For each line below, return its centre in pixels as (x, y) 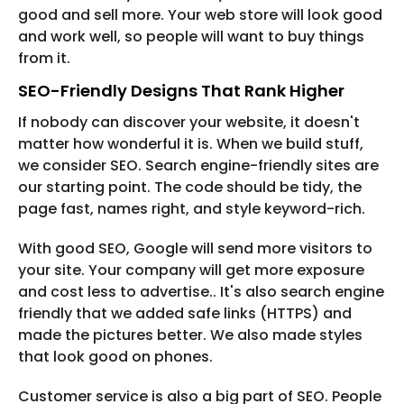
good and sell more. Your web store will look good (200, 15)
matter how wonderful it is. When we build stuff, (191, 144)
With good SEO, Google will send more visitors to (195, 249)
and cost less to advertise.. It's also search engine (201, 292)
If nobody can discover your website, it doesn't (189, 123)
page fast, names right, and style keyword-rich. (192, 209)
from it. (44, 59)
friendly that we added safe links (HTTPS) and (185, 314)
